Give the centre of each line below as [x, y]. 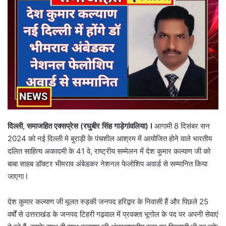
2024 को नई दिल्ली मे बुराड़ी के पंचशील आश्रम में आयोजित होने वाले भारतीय [110, 139]
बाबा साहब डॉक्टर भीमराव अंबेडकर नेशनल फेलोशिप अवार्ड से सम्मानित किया [107, 164]
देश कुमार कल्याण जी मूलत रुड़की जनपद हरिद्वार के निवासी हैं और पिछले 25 [108, 202]
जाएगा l [18, 177]
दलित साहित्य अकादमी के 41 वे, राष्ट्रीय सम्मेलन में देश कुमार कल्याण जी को [109, 151]
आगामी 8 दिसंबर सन [182, 126]
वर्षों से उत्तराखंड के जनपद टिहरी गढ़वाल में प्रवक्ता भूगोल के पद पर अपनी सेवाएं [113, 214]
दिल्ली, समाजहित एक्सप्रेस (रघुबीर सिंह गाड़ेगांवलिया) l [81, 126]
